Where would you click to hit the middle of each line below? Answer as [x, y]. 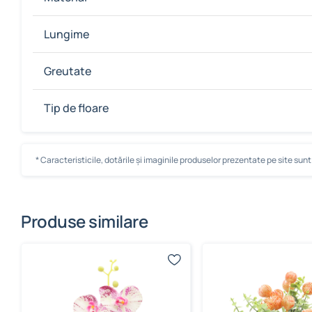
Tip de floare [76, 108]
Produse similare [85, 221]
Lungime [67, 34]
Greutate [68, 71]
